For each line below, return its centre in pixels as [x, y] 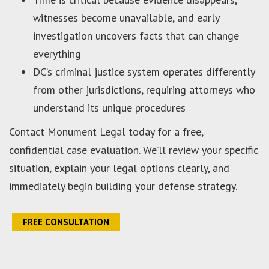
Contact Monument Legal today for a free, [106, 131]
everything [57, 53]
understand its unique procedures [109, 107]
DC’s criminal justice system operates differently [144, 71]
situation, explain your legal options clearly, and [119, 168]
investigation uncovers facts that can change [136, 35]
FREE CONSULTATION [66, 222]
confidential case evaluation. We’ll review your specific [134, 150]
